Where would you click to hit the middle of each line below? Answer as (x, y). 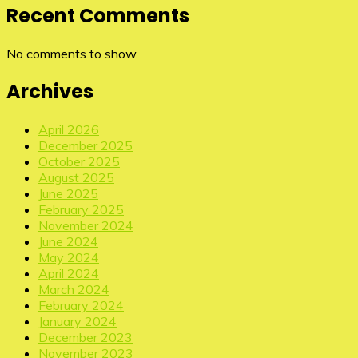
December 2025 (86, 146)
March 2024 (74, 290)
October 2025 (79, 162)
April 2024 (69, 274)
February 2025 (81, 210)
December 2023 (86, 338)
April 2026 (69, 130)
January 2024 (78, 322)
